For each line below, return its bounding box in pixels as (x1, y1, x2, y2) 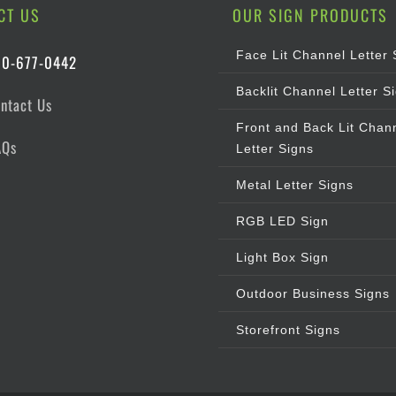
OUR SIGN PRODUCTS (232, 4, 389, 27)
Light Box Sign (236, 250, 330, 265)
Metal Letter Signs (236, 178, 354, 193)
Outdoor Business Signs (236, 286, 391, 301)
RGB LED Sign (236, 214, 330, 229)
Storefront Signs (236, 323, 341, 338)
